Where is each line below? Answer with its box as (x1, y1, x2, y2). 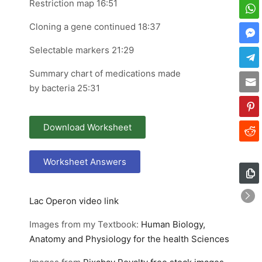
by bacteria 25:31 (29, 82, 100, 94)
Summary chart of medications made (29, 68, 181, 79)
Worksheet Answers (43, 156, 126, 167)
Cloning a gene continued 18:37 (29, 21, 161, 32)
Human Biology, (141, 219, 205, 230)
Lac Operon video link (29, 195, 119, 206)
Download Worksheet (43, 122, 132, 133)
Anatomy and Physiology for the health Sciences (29, 233, 229, 244)
